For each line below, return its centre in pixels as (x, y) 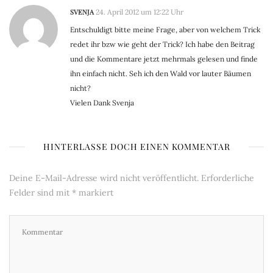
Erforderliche (228, 178)
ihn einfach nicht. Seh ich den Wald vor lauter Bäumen (161, 74)
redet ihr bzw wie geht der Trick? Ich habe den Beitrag (162, 44)
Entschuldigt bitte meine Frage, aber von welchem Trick (165, 30)
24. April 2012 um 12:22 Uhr (140, 12)
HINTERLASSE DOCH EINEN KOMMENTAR (136, 147)
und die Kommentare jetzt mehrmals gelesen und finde (164, 59)
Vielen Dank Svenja (102, 103)
